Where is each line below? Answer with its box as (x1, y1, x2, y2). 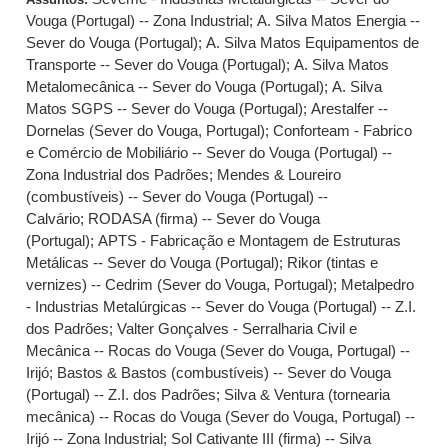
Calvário (26, 210, 81, 227)
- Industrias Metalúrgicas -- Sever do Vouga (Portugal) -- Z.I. (26, 298, 417, 315)
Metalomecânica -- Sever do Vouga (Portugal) (26, 78, 325, 95)
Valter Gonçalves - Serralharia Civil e (117, 320, 358, 337)
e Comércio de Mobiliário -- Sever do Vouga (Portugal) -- (26, 144, 393, 161)
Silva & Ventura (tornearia (224, 386, 391, 403)
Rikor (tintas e (287, 254, 379, 271)
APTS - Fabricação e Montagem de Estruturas (98, 232, 402, 249)
